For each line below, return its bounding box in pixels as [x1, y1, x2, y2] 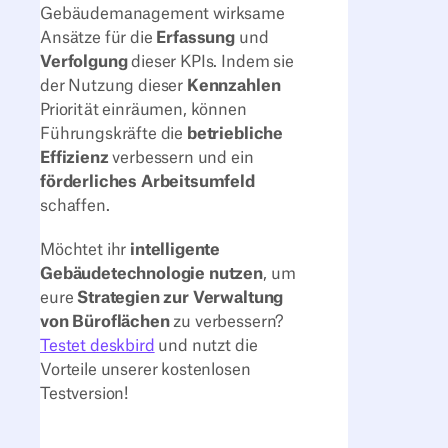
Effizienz [40, 149, 109, 166]
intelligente [130, 242, 221, 259]
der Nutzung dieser [40, 77, 187, 94]
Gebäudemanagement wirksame [40, 5, 285, 22]
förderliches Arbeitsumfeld [40, 173, 255, 190]
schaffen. [40, 197, 110, 214]
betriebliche [186, 125, 284, 142]
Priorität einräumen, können [40, 101, 247, 118]
